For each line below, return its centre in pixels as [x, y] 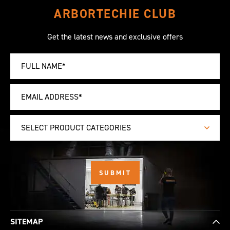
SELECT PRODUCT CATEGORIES [76, 128]
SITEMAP [26, 222]
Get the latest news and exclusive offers [115, 37]
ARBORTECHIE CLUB [115, 14]
